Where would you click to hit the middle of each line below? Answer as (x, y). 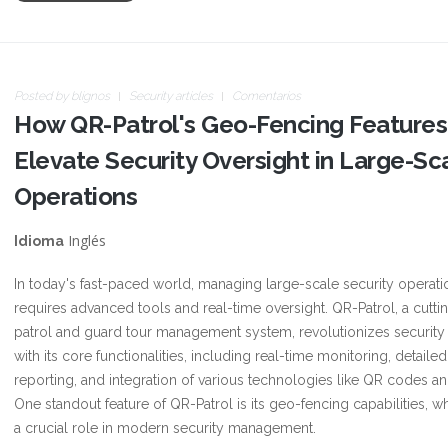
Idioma (39, 241)
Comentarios (266, 96)
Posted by (42, 96)
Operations (75, 196)
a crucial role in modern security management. (165, 428)
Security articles (171, 96)
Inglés (85, 240)
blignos (90, 96)
